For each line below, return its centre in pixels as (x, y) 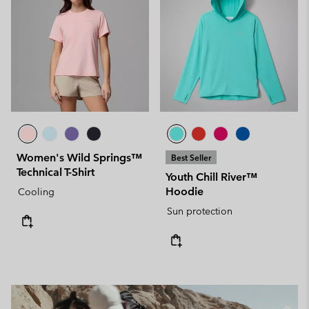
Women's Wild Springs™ (79, 157)
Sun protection (200, 211)
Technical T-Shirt (56, 172)
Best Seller (191, 157)
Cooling (36, 191)
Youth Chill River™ (211, 177)
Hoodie (185, 191)
